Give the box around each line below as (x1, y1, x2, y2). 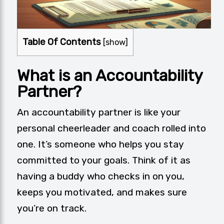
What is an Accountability (17, 66, 202, 85)
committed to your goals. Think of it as (17, 154, 190, 166)
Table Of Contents (22, 36, 101, 48)
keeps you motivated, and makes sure (17, 186, 187, 198)
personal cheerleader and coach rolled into (17, 122, 206, 134)
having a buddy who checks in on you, (17, 170, 184, 182)
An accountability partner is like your (17, 106, 180, 118)
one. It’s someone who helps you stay (17, 138, 184, 150)
